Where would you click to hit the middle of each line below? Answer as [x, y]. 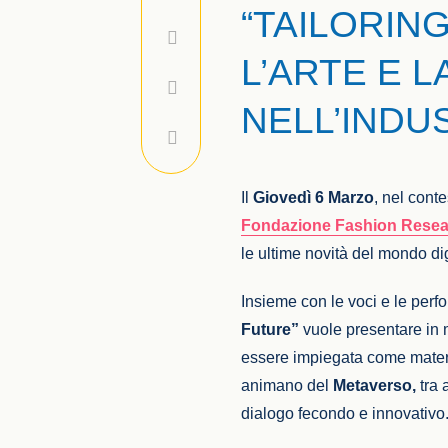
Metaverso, [377, 385]
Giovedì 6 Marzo [314, 197]
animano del [287, 385]
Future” [272, 329]
